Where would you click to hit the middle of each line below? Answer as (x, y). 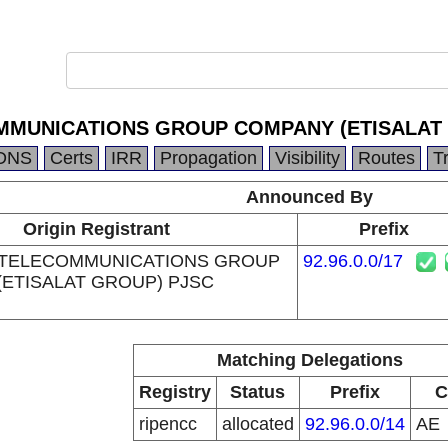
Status (257, 392)
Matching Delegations (309, 360)
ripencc (167, 424)
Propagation (208, 158)
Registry (174, 392)
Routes (386, 158)
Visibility (307, 158)
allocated (257, 424)
